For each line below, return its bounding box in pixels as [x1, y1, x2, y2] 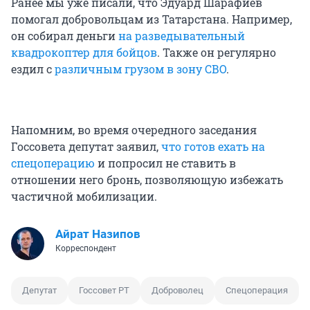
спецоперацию [11, 155, 95, 170]
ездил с [11, 61, 55, 76]
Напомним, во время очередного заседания [11, 122, 257, 137]
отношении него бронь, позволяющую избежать [11, 172, 283, 187]
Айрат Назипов [55, 226, 140, 241]
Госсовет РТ [79, 284, 129, 295]
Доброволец [152, 284, 203, 295]
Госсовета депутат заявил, [11, 138, 161, 154]
